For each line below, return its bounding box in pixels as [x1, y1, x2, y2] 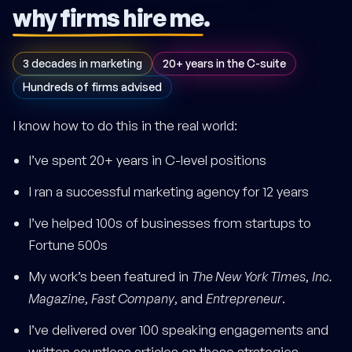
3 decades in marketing [23, 57, 142, 71]
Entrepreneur [206, 290, 282, 307]
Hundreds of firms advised [23, 80, 162, 94]
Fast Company [91, 290, 174, 307]
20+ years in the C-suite [163, 57, 286, 71]
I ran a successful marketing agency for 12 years [28, 183, 309, 200]
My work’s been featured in [28, 268, 192, 285]
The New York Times [192, 268, 306, 285]
